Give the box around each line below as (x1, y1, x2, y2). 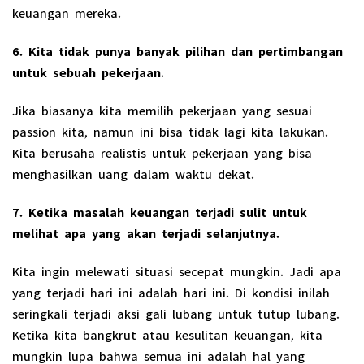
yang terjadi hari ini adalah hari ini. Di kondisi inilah (12, 279, 330, 301)
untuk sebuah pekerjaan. (12, 58, 164, 80)
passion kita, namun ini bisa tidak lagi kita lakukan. (12, 118, 328, 140)
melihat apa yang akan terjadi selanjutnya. (12, 220, 279, 242)
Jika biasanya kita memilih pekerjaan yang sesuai (12, 97, 312, 119)
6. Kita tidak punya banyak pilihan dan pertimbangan (12, 37, 343, 59)
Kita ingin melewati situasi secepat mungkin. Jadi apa (12, 258, 341, 280)
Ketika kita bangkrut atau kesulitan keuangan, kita (12, 322, 323, 344)
